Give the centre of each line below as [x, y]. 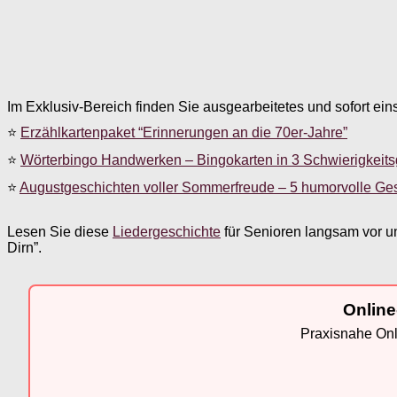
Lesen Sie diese [60, 231]
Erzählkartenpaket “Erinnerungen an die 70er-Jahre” [184, 132]
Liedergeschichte [167, 231]
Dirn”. [24, 247]
